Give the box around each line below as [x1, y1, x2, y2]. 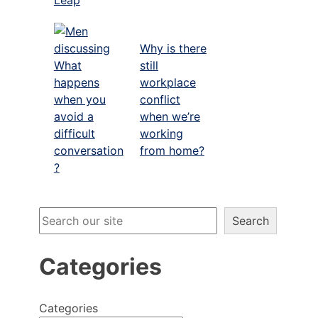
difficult [53, 126, 95, 141]
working [139, 126, 183, 141]
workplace [139, 75, 196, 89]
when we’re [139, 109, 200, 124]
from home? [139, 143, 204, 158]
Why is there [139, 40, 207, 55]
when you [53, 92, 106, 106]
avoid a [53, 109, 94, 124]
